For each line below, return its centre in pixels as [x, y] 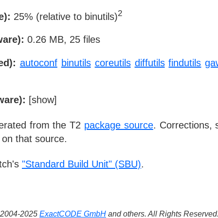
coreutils [113, 63]
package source [119, 125]
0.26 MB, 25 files [62, 40]
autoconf [38, 63]
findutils [185, 63]
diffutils [150, 63]
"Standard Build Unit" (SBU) [82, 164]
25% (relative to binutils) [64, 16]
